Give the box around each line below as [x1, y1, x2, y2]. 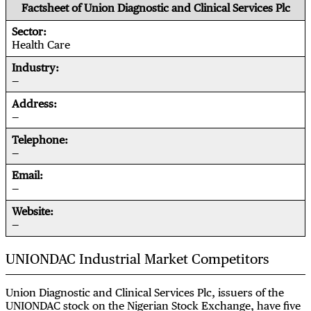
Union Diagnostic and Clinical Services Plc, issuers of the [6, 285, 284, 299]
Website [12, 205, 50, 219]
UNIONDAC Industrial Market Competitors [6, 250, 269, 267]
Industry [12, 61, 56, 75]
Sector [12, 25, 43, 39]
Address [12, 96, 53, 110]
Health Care [12, 38, 70, 52]
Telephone [12, 133, 65, 146]
